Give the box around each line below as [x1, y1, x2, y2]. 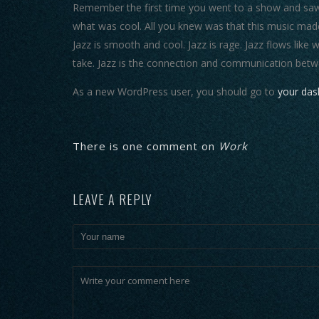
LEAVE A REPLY [73, 190, 152, 209]
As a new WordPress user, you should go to [73, 85, 278, 98]
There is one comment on [73, 139, 219, 153]
